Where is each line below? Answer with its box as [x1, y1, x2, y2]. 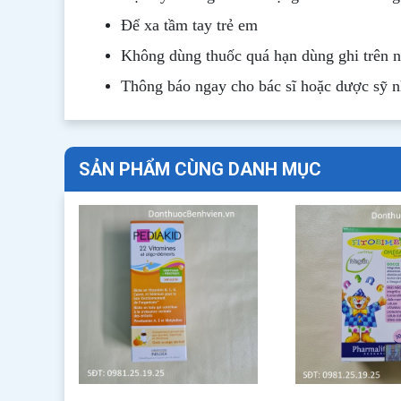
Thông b [121, 77, 175, 95]
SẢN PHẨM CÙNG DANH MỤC [79, 158, 321, 180]
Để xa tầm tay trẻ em [121, 16, 258, 34]
